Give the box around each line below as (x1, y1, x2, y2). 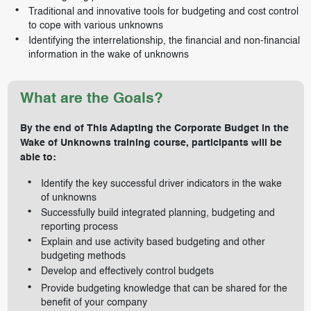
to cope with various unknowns (28, 21, 163, 31)
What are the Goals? (19, 92, 163, 107)
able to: (19, 153, 56, 163)
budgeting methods (40, 251, 126, 262)
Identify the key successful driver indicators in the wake (40, 179, 282, 190)
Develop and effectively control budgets (40, 267, 214, 277)
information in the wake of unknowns (28, 50, 189, 60)
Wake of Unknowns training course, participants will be (19, 138, 282, 149)
